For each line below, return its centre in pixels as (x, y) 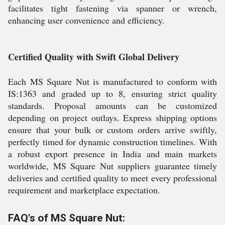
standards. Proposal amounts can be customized (113, 105)
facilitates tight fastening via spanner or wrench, (113, 8)
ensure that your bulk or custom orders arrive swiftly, (113, 130)
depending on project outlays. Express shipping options (113, 118)
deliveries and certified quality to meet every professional (113, 178)
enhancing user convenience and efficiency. (86, 20)
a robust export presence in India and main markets (113, 154)
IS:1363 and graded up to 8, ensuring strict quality (113, 93)
